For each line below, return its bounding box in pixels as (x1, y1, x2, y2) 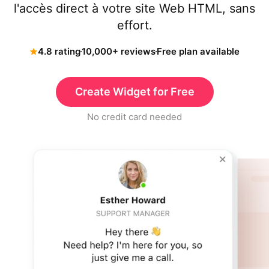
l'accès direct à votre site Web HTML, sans (14, 1, 255, 16)
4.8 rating (38, 46, 80, 57)
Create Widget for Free (74, 85, 195, 98)
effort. (116, 18, 153, 32)
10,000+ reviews (82, 46, 156, 57)
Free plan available (157, 46, 240, 57)
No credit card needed (87, 111, 182, 122)
